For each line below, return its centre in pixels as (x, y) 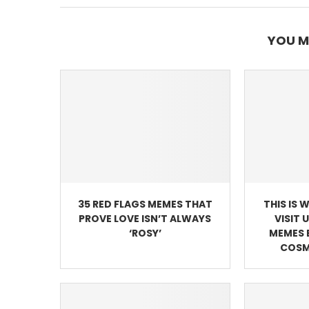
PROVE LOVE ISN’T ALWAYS (145, 218)
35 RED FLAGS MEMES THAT (145, 204)
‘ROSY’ (145, 233)
